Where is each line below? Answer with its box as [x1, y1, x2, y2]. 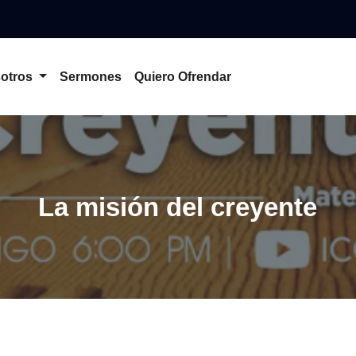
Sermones [59, 70, 122, 83]
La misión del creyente [38, 192, 318, 222]
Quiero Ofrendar [133, 70, 231, 83]
